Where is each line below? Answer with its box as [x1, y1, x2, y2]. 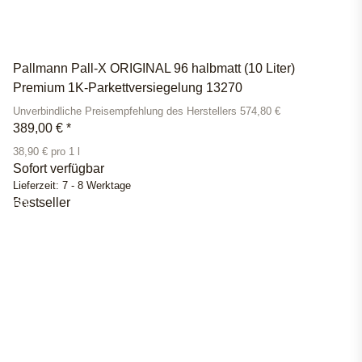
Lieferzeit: [13, 180, 62, 192]
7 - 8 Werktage [62, 180, 131, 192]
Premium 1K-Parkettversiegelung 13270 [13, 81, 242, 95]
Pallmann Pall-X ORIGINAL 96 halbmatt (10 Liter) [13, 61, 295, 76]
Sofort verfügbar [13, 162, 104, 176]
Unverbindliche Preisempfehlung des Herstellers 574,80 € [13, 106, 280, 118]
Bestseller [13, 196, 70, 210]
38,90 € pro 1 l [13, 146, 80, 158]
